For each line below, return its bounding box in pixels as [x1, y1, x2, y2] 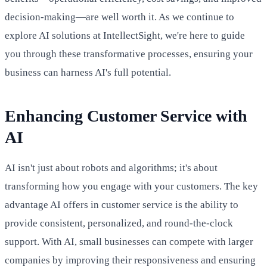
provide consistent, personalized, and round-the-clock [5, 217, 233, 229]
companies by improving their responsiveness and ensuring [5, 254, 256, 266]
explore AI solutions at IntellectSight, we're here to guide [5, 29, 245, 41]
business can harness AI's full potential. [5, 66, 171, 78]
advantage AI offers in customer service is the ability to [5, 198, 238, 210]
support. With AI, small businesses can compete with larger [5, 235, 253, 247]
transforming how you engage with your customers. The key [5, 180, 258, 192]
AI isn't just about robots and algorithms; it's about [5, 162, 218, 173]
